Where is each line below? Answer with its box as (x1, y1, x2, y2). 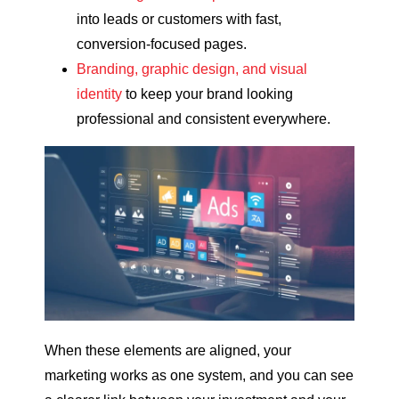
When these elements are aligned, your (45, 342, 291, 358)
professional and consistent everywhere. (77, 111, 330, 127)
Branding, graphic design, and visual (77, 61, 307, 77)
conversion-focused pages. (77, 37, 247, 53)
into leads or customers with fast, (77, 12, 281, 28)
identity (77, 86, 122, 102)
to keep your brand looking (122, 86, 293, 102)
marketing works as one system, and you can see (45, 367, 354, 383)
